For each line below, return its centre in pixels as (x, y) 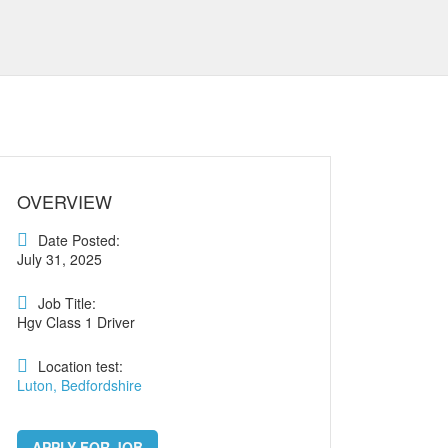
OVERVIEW (64, 201)
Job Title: (67, 303)
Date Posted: (79, 240)
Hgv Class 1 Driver (76, 322)
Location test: (80, 366)
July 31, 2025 (59, 259)
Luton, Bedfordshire (79, 385)
